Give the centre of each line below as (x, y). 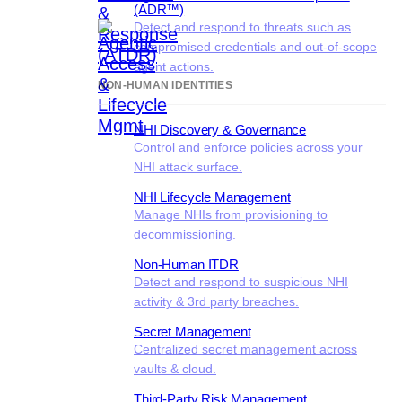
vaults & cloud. (175, 369)
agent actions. (174, 66)
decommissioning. (185, 234)
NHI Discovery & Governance (220, 130)
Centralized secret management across (245, 349)
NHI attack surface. (188, 167)
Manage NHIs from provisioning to (231, 214)
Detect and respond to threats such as (242, 27)
